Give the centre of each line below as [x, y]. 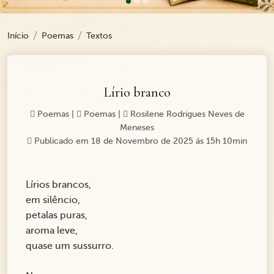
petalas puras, [58, 216]
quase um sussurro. [71, 246]
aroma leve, [53, 231]
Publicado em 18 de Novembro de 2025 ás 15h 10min [139, 141]
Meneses [137, 128]
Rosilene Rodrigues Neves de [186, 114]
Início [18, 36]
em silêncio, [54, 200]
